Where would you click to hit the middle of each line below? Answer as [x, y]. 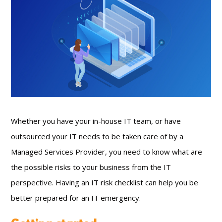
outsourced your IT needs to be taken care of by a [97, 136]
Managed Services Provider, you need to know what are [107, 151]
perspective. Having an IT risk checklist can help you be [105, 182]
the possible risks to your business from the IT [91, 167]
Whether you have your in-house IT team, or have [96, 121]
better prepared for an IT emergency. [76, 197]
